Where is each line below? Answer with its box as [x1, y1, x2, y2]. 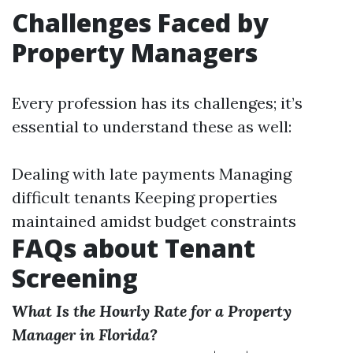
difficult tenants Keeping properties [12, 188, 277, 207]
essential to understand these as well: [12, 117, 292, 136]
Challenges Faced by [12, 6, 269, 39]
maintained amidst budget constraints [12, 211, 296, 231]
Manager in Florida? [12, 325, 158, 344]
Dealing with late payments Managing [12, 164, 292, 184]
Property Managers [12, 35, 258, 69]
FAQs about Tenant [12, 231, 255, 265]
